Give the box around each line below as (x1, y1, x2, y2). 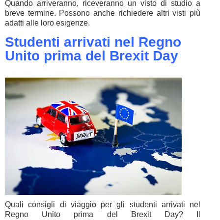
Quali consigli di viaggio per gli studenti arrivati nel (5, 200, 200, 209)
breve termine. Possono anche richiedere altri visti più (5, 9, 200, 17)
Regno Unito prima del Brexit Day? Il (5, 210, 200, 219)
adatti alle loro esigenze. (5, 19, 90, 27)
